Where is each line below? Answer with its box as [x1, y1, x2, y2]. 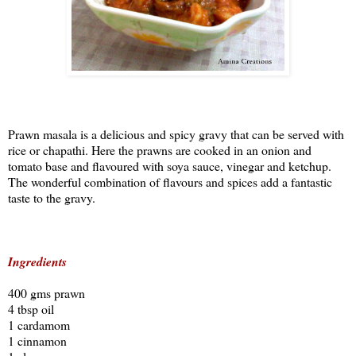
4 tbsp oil [8, 300, 54, 317]
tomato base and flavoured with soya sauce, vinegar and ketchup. [8, 157, 331, 174]
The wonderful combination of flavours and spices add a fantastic [8, 172, 332, 190]
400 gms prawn [8, 284, 85, 301]
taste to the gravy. [8, 188, 95, 206]
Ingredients [8, 252, 67, 270]
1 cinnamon [8, 331, 67, 349]
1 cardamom [8, 315, 70, 333]
